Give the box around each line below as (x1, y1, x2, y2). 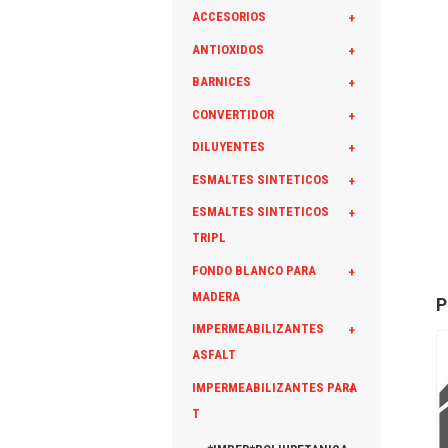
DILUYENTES (192, 139, 265, 155)
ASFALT (192, 347, 236, 363)
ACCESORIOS (192, 9, 266, 25)
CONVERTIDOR (192, 106, 274, 122)
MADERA (192, 288, 240, 304)
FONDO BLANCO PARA (192, 262, 316, 278)
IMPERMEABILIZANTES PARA (192, 379, 357, 395)
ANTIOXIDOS (192, 41, 264, 57)
